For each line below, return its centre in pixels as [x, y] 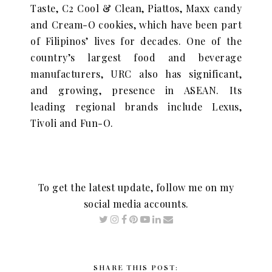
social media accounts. [136, 204]
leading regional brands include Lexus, [136, 107]
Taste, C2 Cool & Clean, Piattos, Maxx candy [136, 8]
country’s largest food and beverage [136, 58]
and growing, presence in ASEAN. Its [136, 90]
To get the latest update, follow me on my [136, 188]
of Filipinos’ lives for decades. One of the [136, 41]
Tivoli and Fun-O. [72, 123]
